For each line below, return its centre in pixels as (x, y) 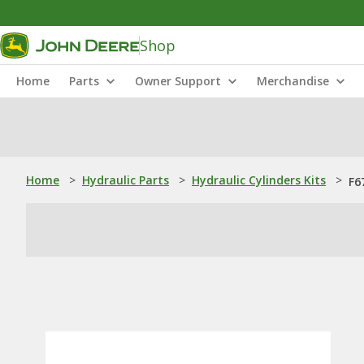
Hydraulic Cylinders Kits (259, 180)
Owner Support (178, 81)
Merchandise (293, 81)
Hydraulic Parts (126, 180)
